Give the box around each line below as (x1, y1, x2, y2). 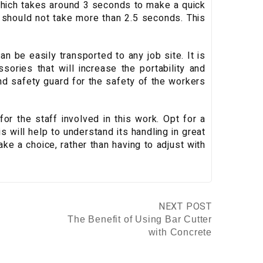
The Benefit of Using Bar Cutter (68, 214, 212, 225)
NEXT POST (158, 200, 212, 214)
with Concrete (148, 227, 212, 238)
